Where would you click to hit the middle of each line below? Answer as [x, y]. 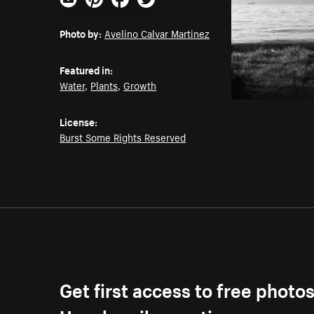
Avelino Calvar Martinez [157, 33]
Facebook [136, 13]
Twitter [155, 13]
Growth [140, 85]
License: [79, 122]
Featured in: [87, 70]
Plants [104, 85]
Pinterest [108, 13]
